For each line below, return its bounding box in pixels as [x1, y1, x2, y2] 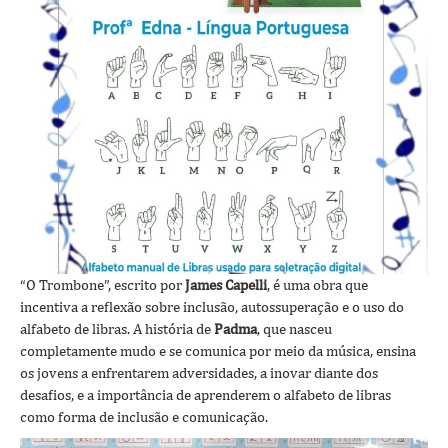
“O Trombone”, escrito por [20, 276, 185, 293]
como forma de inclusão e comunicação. [20, 408, 268, 425]
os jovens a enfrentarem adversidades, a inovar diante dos [20, 364, 378, 381]
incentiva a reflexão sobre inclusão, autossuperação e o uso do [20, 298, 404, 315]
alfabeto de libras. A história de [20, 320, 214, 337]
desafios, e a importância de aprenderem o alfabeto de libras [20, 386, 391, 403]
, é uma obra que [267, 276, 368, 293]
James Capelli [185, 276, 267, 293]
